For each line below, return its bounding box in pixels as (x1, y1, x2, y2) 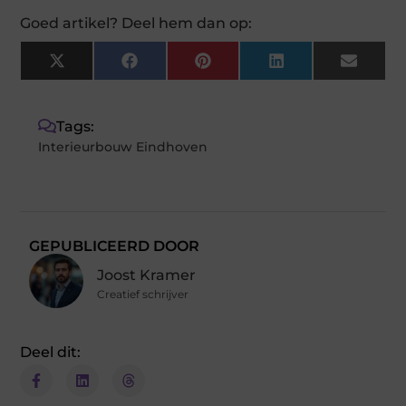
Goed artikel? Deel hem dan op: (20, 14, 253, 32)
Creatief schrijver (97, 286, 189, 301)
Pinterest (209, 58, 280, 76)
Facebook (136, 58, 209, 76)
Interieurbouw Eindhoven (38, 138, 208, 155)
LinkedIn (283, 58, 350, 76)
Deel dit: (20, 343, 82, 361)
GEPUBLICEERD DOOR (29, 237, 200, 255)
